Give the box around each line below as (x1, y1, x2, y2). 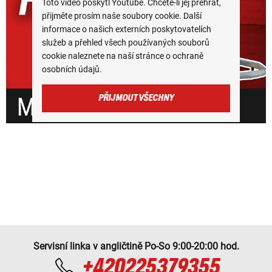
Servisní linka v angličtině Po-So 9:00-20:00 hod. (33, 240, 239, 252)
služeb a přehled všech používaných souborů (41, 38, 209, 48)
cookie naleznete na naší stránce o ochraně (41, 51, 203, 61)
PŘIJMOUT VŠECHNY (98, 93, 174, 104)
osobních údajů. (41, 64, 102, 75)
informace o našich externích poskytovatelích (41, 24, 211, 35)
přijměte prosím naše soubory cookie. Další (41, 11, 202, 21)
